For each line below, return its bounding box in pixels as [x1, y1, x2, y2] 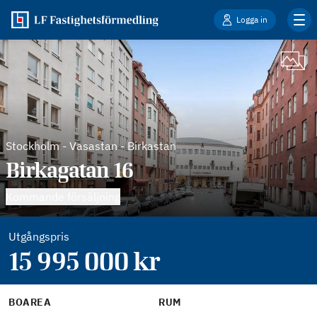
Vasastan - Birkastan [69, 139, 176, 153]
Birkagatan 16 [6, 157, 134, 183]
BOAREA [8, 296, 52, 309]
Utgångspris [8, 229, 69, 243]
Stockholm [6, 139, 59, 153]
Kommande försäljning [6, 190, 120, 204]
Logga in [236, 14, 267, 25]
